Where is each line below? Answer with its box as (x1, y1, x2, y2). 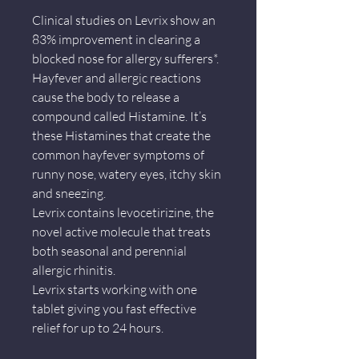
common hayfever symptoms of (32, 147, 204, 163)
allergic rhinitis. (32, 262, 115, 278)
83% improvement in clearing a (32, 31, 200, 47)
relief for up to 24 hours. (32, 320, 163, 336)
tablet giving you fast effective (32, 301, 196, 317)
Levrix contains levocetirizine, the (32, 204, 214, 220)
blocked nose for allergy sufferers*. (32, 50, 219, 67)
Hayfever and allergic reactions (32, 70, 201, 86)
